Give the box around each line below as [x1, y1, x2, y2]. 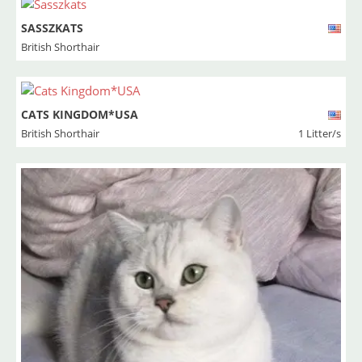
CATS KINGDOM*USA [21, 107, 138, 122]
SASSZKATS [21, 20, 83, 36]
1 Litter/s [298, 126, 341, 141]
